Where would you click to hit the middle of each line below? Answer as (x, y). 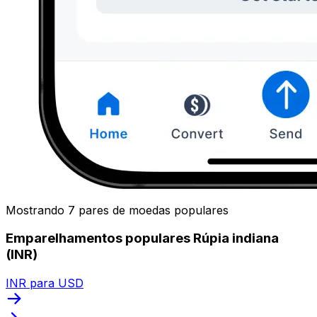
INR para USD (45, 283)
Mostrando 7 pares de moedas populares (117, 210)
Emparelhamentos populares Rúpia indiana (142, 238)
